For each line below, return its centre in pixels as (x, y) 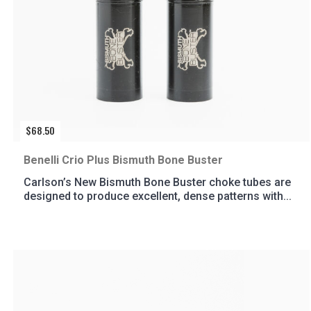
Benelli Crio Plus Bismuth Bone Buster (123, 160)
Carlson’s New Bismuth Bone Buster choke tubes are (157, 182)
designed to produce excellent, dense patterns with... (158, 196)
